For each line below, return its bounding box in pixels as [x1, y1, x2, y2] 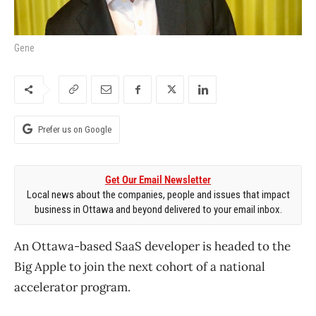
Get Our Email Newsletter [105, 173, 211, 186]
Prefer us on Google [38, 123, 111, 135]
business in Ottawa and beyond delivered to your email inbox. [34, 202, 282, 216]
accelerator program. [14, 279, 130, 295]
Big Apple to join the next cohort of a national [14, 258, 265, 274]
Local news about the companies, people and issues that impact [26, 188, 290, 201]
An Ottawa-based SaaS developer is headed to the [14, 238, 291, 254]
